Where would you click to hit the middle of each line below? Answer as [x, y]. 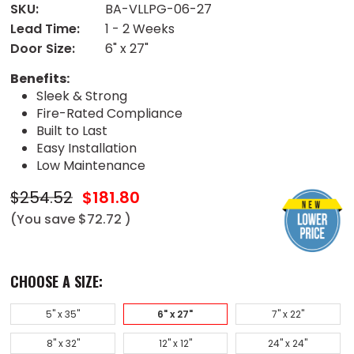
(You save [43, 219]
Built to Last [72, 130]
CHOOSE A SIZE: [57, 281]
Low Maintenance [90, 165]
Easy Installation [86, 148]
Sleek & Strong [81, 96]
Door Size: [43, 48]
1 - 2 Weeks [140, 28]
